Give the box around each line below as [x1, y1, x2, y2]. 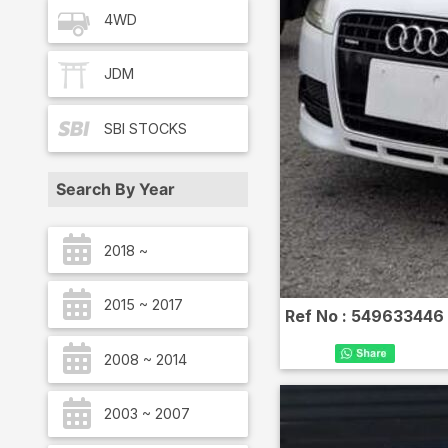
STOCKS [129, 120, 187, 138]
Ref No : [285, 306, 352, 326]
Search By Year [56, 178, 175, 199]
